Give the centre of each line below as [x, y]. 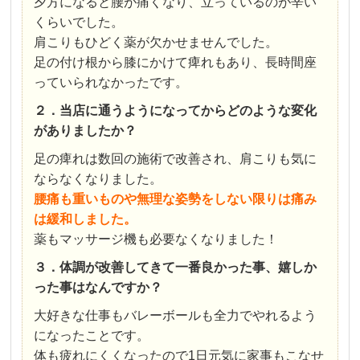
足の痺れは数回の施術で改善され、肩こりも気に [176, 158]
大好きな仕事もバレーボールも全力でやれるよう [176, 315]
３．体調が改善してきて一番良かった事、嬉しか [176, 267]
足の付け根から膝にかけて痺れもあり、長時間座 [176, 62]
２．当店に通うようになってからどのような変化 [176, 110]
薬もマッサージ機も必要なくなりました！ [156, 239]
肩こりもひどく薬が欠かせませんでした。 [156, 42]
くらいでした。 [79, 22]
